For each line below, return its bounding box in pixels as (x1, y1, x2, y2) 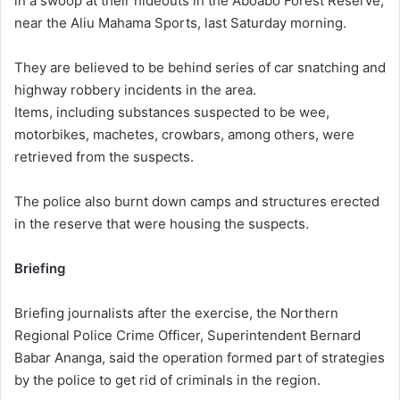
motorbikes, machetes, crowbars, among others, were (14, 126, 354, 144)
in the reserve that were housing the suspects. (14, 215, 309, 233)
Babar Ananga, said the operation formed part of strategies (14, 349, 385, 367)
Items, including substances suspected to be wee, (14, 104, 329, 121)
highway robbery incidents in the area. (14, 81, 256, 99)
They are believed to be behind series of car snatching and (14, 59, 386, 77)
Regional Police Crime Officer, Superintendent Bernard (14, 327, 361, 345)
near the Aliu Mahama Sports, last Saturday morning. (14, 14, 346, 32)
